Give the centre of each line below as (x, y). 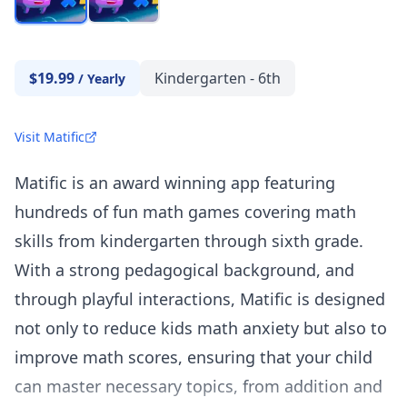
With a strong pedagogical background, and (184, 270)
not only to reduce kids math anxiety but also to (201, 328)
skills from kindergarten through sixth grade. (189, 241)
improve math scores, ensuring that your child (194, 357)
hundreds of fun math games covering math (185, 212)
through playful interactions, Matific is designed (200, 299)
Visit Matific (50, 137)
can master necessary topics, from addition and (199, 387)
